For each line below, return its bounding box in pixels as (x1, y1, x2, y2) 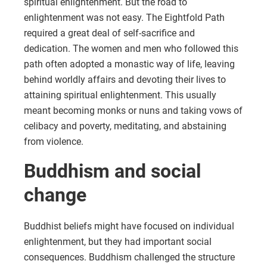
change (24, 183, 86, 206)
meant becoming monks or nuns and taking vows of (24, 104, 243, 116)
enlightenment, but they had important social (24, 235, 212, 247)
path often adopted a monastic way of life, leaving (24, 58, 235, 70)
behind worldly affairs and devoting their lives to (24, 73, 226, 85)
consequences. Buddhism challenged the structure (24, 251, 235, 263)
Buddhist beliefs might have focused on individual (24, 220, 234, 232)
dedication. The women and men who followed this (24, 42, 238, 54)
